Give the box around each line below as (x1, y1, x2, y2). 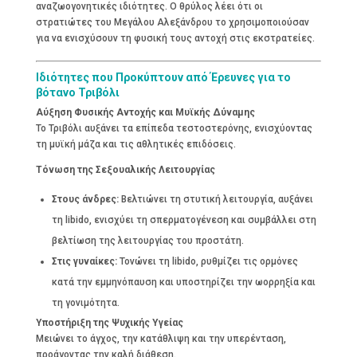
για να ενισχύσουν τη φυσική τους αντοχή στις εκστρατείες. (35, 33, 315, 45)
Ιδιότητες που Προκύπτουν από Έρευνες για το (35, 71, 291, 84)
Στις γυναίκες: (51, 255, 117, 267)
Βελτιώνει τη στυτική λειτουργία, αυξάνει (118, 193, 313, 205)
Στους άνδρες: (51, 193, 119, 205)
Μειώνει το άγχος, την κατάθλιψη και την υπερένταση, (35, 332, 286, 344)
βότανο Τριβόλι (35, 86, 120, 100)
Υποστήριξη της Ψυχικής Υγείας (35, 316, 183, 328)
